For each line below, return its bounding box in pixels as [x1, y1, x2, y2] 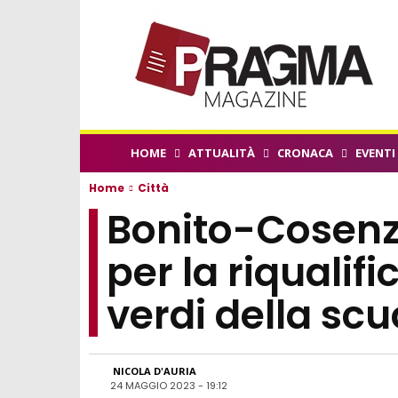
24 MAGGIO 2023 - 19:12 [110, 378, 227, 393]
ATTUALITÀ [188, 145, 255, 161]
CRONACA [277, 145, 333, 161]
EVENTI [355, 145, 395, 161]
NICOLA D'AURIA [113, 363, 196, 378]
